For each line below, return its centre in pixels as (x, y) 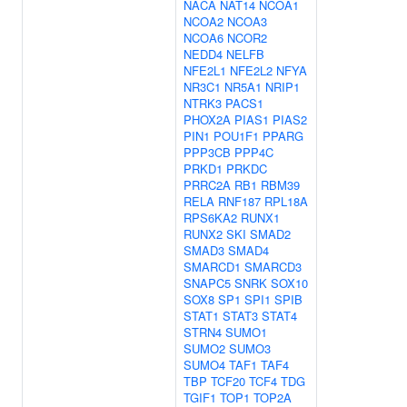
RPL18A (286, 201)
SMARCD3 (273, 267)
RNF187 (239, 201)
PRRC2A (207, 185)
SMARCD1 (212, 267)
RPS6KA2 (210, 218)
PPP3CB (207, 152)
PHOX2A (207, 119)
